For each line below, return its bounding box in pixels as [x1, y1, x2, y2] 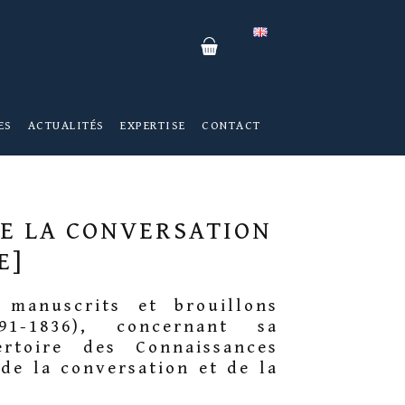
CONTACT [202, 118, 261, 134]
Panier [192, 39, 229, 53]
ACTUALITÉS [27, 118, 105, 134]
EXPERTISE [120, 118, 186, 134]
